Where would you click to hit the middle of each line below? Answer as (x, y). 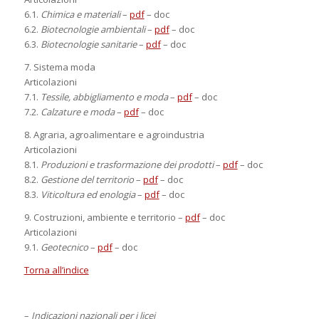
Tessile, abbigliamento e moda (104, 97)
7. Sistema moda (59, 67)
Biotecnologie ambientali (93, 30)
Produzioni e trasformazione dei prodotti (127, 165)
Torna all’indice (56, 270)
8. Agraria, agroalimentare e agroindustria (114, 135)
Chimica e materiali (80, 15)
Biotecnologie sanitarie (88, 45)
